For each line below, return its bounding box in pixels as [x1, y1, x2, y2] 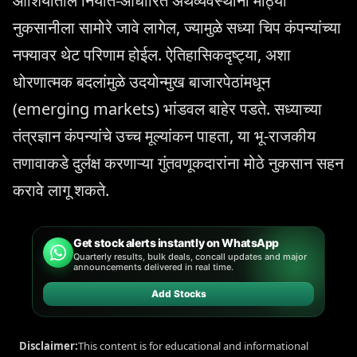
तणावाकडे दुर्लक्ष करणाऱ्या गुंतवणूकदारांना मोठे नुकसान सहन [13, 151, 343, 174]
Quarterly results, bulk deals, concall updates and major [73, 250, 307, 262]
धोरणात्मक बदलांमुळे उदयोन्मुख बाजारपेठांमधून [13, 70, 270, 92]
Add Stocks [151, 287, 206, 300]
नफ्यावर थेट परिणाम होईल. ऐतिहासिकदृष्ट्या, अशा [13, 43, 291, 65]
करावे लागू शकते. [13, 178, 109, 201]
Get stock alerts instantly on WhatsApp [73, 235, 280, 249]
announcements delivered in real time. [73, 261, 233, 273]
